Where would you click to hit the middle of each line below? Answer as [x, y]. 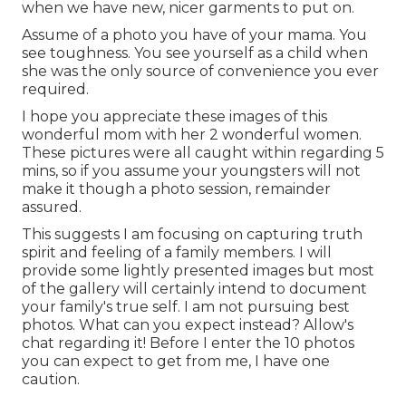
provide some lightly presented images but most [198, 271]
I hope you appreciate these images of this [174, 117]
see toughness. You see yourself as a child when [195, 53]
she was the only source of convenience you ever [200, 72]
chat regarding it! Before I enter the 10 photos [188, 343]
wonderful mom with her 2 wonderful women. [192, 135]
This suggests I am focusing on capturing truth [192, 235]
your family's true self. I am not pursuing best [186, 307]
